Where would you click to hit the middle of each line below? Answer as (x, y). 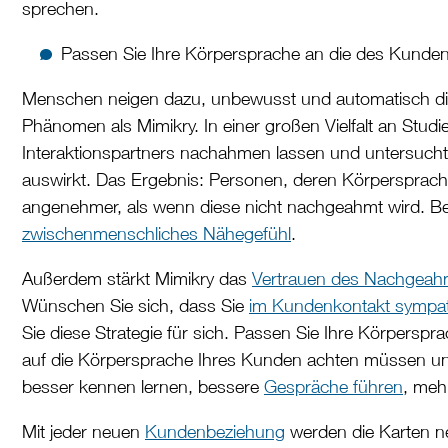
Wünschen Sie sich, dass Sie (135, 306)
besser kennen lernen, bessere (143, 387)
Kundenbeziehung (215, 432)
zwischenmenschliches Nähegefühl (156, 234)
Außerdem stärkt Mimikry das (137, 279)
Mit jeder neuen (83, 432)
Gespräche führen (333, 387)
